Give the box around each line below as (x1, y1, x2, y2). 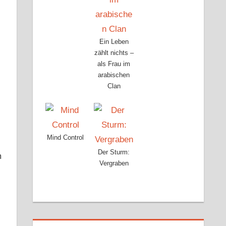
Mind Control (47, 134, 84, 142)
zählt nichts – (94, 48, 134, 56)
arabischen (98, 71, 130, 79)
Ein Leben (99, 37, 129, 45)
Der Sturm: (98, 148, 130, 156)
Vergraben (99, 159, 129, 167)
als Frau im (97, 60, 131, 68)
